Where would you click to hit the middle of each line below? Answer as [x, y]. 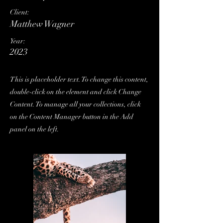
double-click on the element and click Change [76, 92]
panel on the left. [35, 129]
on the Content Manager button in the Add [72, 117]
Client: [20, 12]
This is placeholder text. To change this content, [79, 79]
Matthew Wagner [42, 24]
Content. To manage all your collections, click [75, 104]
